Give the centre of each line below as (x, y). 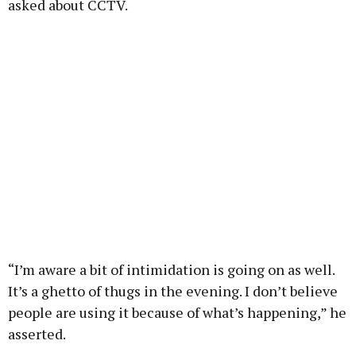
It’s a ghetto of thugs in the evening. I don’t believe (173, 291)
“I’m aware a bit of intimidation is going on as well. (171, 270)
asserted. (37, 334)
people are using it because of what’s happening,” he (177, 313)
